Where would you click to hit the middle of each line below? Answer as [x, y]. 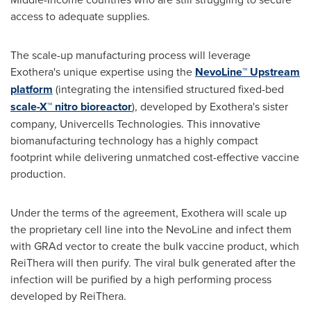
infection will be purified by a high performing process [141, 279]
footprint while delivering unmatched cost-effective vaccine [155, 157]
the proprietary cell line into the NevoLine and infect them [151, 229]
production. [38, 173]
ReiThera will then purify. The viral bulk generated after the [153, 262]
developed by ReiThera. [68, 295]
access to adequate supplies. [80, 16]
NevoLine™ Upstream [247, 72]
